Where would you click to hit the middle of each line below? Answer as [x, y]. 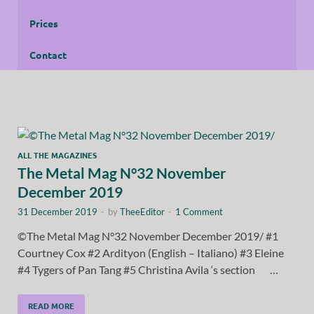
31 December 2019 [57, 211]
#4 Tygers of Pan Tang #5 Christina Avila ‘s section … [148, 269]
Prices [44, 23]
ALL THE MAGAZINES [57, 155]
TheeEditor [142, 211]
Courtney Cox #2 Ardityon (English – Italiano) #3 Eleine [151, 252]
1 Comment [199, 211]
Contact [48, 54]
